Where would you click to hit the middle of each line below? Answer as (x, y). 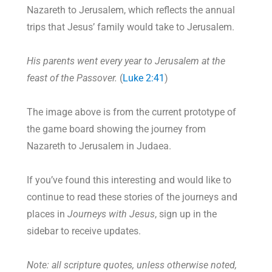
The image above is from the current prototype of (132, 112)
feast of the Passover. (73, 78)
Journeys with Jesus (111, 214)
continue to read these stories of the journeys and (132, 197)
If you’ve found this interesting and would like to (129, 180)
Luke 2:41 (144, 78)
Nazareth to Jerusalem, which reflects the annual (131, 10)
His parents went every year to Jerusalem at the (126, 61)
